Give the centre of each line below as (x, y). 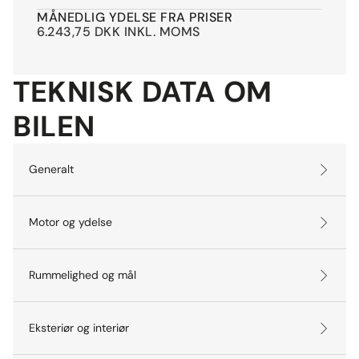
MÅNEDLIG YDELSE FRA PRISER (135, 18)
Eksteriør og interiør (79, 328)
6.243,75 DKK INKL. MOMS (119, 32)
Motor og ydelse (71, 222)
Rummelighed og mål (83, 275)
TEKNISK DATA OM (143, 92)
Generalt (51, 169)
